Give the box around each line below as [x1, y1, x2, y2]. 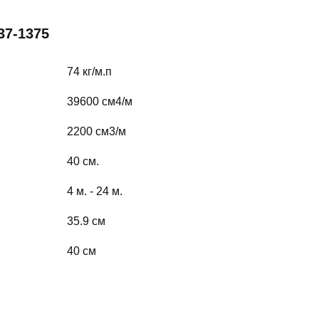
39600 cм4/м [66, 95, 132, 108]
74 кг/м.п [66, 66, 112, 78]
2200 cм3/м [66, 125, 126, 138]
